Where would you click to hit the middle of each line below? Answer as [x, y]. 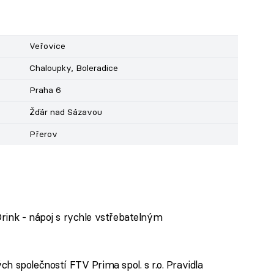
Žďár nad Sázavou [65, 112]
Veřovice [47, 46]
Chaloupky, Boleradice [73, 68]
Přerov [43, 134]
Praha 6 [45, 90]
